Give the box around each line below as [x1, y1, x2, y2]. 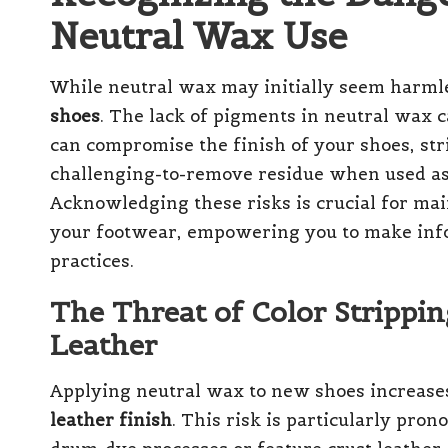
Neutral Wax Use [50, 12, 347, 59]
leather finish [50, 408, 172, 431]
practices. [50, 249, 134, 272]
